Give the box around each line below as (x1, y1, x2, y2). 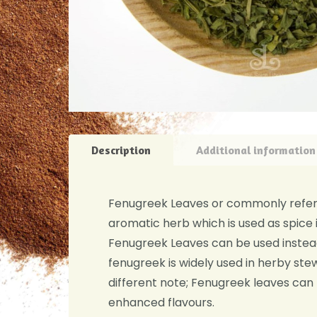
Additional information (196, 143, 316, 157)
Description (91, 143, 151, 157)
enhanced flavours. (108, 294, 214, 311)
